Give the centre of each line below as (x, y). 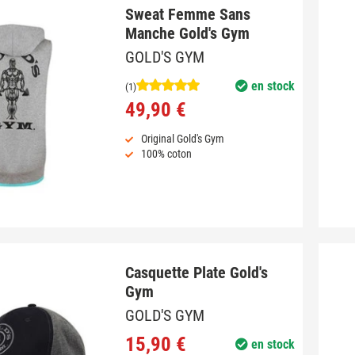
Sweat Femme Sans (187, 15)
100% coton (166, 154)
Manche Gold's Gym (187, 34)
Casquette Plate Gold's (196, 273)
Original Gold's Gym (182, 139)
